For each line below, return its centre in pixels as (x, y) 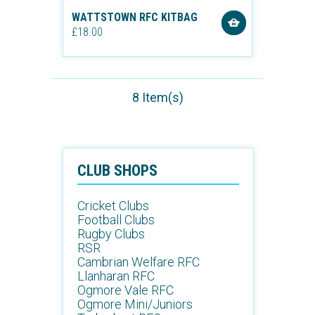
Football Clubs (116, 220)
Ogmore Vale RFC (126, 290)
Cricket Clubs (113, 206)
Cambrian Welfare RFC (139, 262)
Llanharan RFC (116, 276)
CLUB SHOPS (117, 171)
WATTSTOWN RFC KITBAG (135, 17)
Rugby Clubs (111, 234)
